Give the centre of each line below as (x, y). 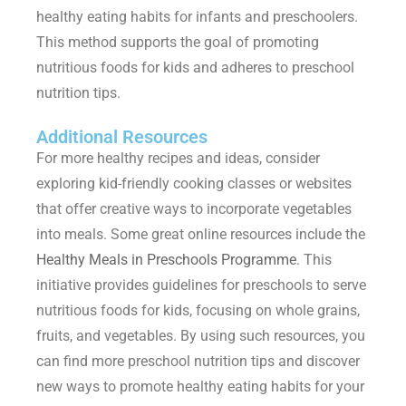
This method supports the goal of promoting (178, 43)
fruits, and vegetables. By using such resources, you (201, 336)
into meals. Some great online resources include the (201, 235)
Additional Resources (122, 137)
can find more (82, 362)
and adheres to (241, 68)
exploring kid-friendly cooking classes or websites (194, 184)
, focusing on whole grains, (275, 311)
